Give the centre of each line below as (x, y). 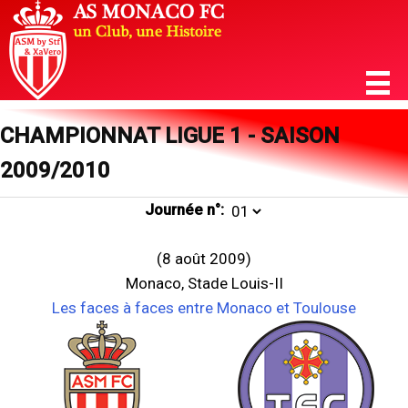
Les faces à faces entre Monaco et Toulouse (204, 308)
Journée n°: (184, 209)
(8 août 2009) (204, 259)
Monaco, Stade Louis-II (204, 283)
